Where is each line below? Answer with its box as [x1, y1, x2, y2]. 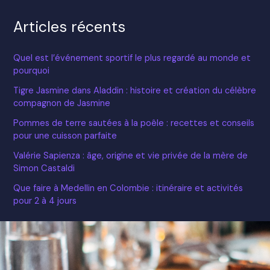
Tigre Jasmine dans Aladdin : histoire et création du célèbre [13, 85, 257, 97]
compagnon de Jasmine [13, 98, 111, 110]
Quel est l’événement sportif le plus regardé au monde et [13, 52, 251, 64]
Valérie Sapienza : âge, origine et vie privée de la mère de [13, 150, 248, 162]
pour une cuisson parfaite [13, 130, 118, 142]
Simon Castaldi [13, 163, 75, 175]
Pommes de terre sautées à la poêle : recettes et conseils [13, 118, 255, 130]
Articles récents [13, 17, 126, 37]
